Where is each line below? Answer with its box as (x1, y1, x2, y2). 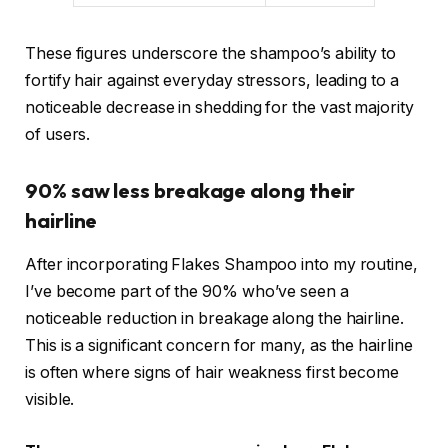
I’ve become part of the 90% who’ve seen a (25, 282, 349, 302)
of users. (25, 125, 91, 145)
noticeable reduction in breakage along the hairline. (25, 309, 404, 329)
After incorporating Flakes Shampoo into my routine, (25, 255, 418, 275)
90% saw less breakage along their (25, 177, 356, 203)
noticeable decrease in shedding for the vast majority (25, 98, 414, 118)
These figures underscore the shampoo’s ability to (25, 44, 397, 64)
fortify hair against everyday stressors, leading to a (25, 71, 399, 91)
